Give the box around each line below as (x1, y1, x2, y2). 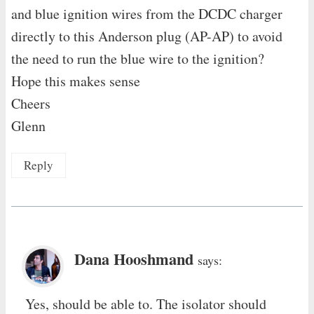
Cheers (11, 93, 50, 113)
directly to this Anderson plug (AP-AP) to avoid (11, 26, 282, 46)
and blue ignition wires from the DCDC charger (11, 4, 282, 23)
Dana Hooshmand (74, 247, 193, 271)
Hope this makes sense (11, 71, 140, 90)
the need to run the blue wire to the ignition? (11, 48, 264, 68)
